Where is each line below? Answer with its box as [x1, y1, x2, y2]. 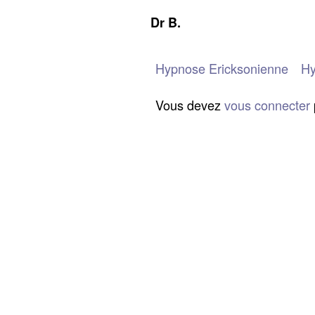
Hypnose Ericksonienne [155, 58, 288, 77]
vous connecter [224, 95, 310, 114]
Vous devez [155, 95, 224, 114]
